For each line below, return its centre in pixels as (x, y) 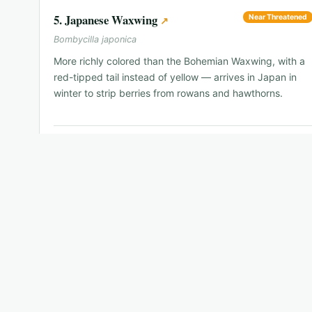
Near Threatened (278, 17)
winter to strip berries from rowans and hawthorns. (168, 93)
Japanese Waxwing (111, 20)
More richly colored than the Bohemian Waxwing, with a (179, 61)
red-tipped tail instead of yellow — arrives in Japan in (175, 77)
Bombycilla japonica (95, 40)
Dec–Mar (248, 141)
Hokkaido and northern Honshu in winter (142, 140)
